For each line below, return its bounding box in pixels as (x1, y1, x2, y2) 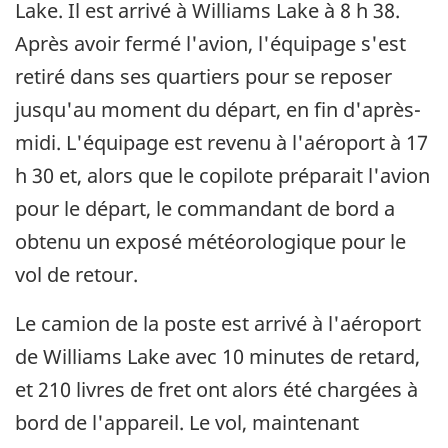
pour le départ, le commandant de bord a (15, 195, 395, 223)
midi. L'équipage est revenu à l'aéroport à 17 (15, 129, 428, 157)
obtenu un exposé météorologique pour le (15, 228, 406, 256)
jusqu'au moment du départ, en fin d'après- (15, 96, 421, 124)
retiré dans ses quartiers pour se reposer (15, 63, 392, 91)
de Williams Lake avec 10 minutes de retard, (15, 343, 420, 371)
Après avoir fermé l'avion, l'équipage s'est (15, 30, 406, 58)
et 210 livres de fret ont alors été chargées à (15, 376, 418, 404)
